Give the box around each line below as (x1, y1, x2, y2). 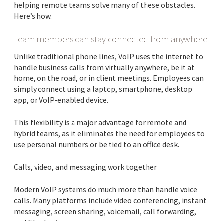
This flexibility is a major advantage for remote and (14, 117, 186, 128)
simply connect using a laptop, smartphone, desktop (14, 84, 192, 94)
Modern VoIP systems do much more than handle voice (14, 184, 197, 195)
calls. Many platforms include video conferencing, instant (14, 195, 207, 206)
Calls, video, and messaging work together (14, 162, 157, 172)
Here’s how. (14, 11, 52, 21)
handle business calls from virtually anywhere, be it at (14, 62, 195, 73)
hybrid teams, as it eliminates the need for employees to (14, 128, 205, 139)
